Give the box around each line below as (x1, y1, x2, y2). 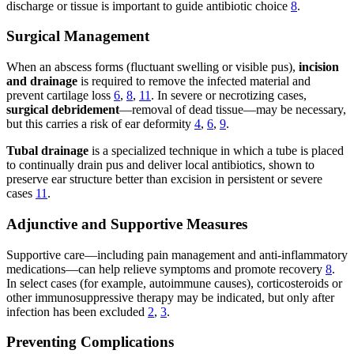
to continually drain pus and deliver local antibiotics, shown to (6, 158, 314, 172)
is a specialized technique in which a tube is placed (88, 144, 344, 158)
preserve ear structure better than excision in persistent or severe (6, 172, 322, 186)
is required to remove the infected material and (77, 74, 311, 88)
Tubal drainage (6, 144, 88, 158)
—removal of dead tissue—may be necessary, (119, 103, 346, 117)
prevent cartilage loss (6, 88, 114, 103)
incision (299, 60, 339, 74)
